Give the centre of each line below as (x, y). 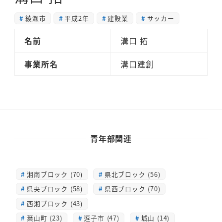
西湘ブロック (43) (55, 203)
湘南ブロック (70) (55, 174)
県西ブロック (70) (132, 189)
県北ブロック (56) (132, 174)
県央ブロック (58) (55, 189)
